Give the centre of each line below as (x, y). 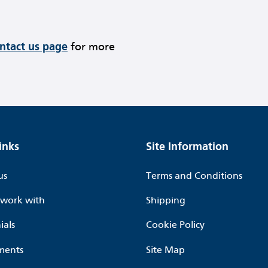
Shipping (166, 200)
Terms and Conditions (194, 175)
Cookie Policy (175, 225)
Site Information (187, 147)
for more (91, 46)
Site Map (165, 249)
